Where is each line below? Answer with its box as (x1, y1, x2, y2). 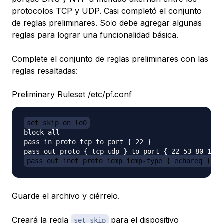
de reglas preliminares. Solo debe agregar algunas (12, 17, 202, 28)
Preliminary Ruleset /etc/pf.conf (12, 89, 132, 99)
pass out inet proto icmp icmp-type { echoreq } (27, 156, 210, 165)
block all (24, 128, 60, 136)
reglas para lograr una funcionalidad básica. (12, 29, 178, 40)
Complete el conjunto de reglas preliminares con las (12, 53, 208, 64)
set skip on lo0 (27, 118, 87, 127)
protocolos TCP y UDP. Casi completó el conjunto (12, 5, 202, 16)
